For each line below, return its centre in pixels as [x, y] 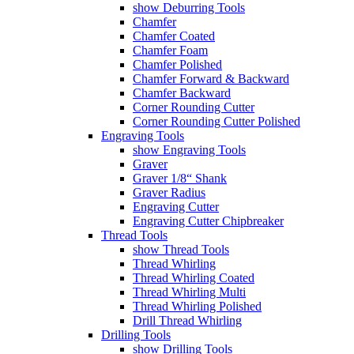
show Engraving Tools [189, 149]
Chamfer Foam [170, 50]
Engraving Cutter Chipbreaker [208, 220]
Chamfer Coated [174, 36]
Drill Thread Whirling [187, 320]
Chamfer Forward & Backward [211, 78]
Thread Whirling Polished [197, 306]
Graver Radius [169, 192]
